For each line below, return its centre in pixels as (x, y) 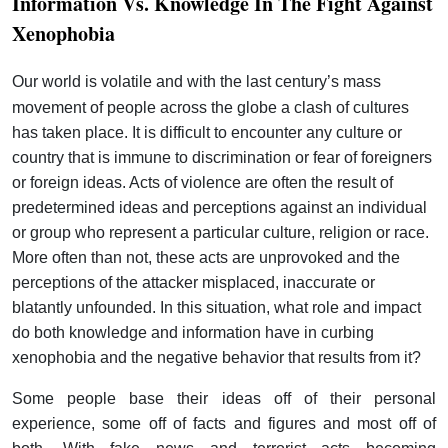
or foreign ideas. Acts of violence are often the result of (202, 183)
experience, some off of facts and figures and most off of (224, 424)
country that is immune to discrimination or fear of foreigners (222, 158)
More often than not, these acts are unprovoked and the (206, 258)
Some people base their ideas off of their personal (224, 399)
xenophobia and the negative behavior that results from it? (216, 358)
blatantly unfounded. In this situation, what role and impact (216, 308)
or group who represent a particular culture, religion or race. (220, 233)
